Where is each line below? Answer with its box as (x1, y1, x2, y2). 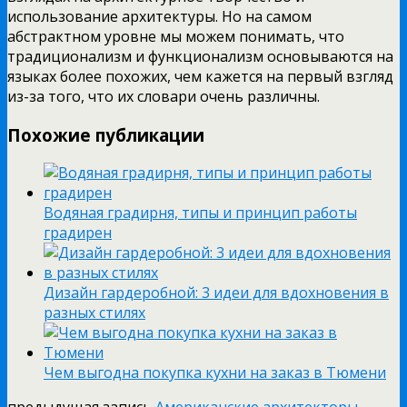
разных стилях (44, 303, 145, 323)
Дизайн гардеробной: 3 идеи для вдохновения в (44, 283, 389, 303)
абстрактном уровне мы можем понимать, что (7, 25, 344, 46)
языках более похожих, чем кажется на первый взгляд (7, 65, 393, 86)
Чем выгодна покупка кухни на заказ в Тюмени (44, 362, 386, 383)
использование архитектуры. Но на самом (7, 5, 312, 26)
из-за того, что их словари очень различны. (7, 85, 320, 106)
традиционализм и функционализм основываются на (7, 45, 393, 66)
